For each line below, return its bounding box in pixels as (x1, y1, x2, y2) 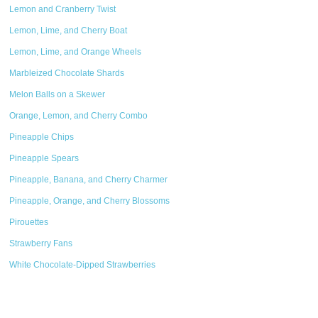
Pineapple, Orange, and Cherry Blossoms (9, 196, 170, 206)
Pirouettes (9, 217, 49, 227)
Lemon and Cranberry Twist (9, 4, 116, 14)
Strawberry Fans (9, 238, 73, 248)
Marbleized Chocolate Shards (9, 68, 125, 78)
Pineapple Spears (9, 153, 79, 163)
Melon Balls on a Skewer (9, 89, 106, 99)
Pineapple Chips (9, 132, 75, 142)
